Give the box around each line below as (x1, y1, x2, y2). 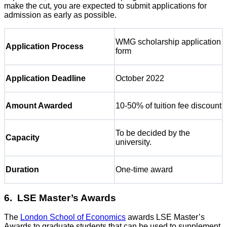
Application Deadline (6, 73, 86, 83)
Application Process (6, 42, 84, 51)
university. (116, 137, 152, 146)
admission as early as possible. (4, 10, 117, 19)
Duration (6, 165, 39, 174)
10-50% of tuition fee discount (116, 101, 221, 110)
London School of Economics (20, 213, 126, 222)
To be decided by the (116, 128, 190, 137)
